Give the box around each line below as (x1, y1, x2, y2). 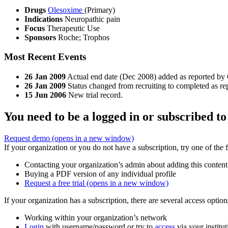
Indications (24, 14, 65, 23)
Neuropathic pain (65, 14, 120, 23)
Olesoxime (48, 5, 84, 14)
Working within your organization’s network (24, 213, 167, 222)
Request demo (4, 134, 52, 143)
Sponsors (24, 33, 58, 42)
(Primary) (84, 5, 115, 14)
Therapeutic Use (47, 23, 100, 33)
